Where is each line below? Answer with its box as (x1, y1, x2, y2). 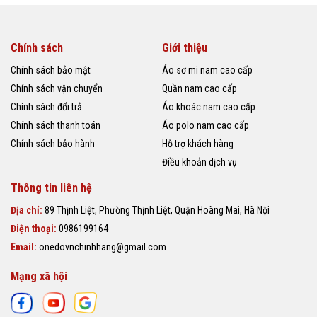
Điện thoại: (11, 223, 59, 235)
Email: (11, 241, 39, 253)
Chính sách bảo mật (11, 64, 91, 76)
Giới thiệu (162, 41, 207, 55)
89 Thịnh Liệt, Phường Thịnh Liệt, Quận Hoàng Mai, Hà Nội (45, 204, 270, 217)
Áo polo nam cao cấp (162, 120, 249, 132)
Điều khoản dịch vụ (162, 156, 237, 168)
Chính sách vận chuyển (11, 83, 103, 95)
